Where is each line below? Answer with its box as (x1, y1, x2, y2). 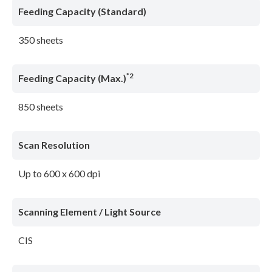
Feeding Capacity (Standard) (18, 5, 146, 18)
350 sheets (18, 34, 63, 46)
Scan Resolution (18, 139, 90, 151)
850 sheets (18, 101, 63, 113)
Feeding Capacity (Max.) (18, 72, 126, 84)
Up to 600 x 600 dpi (18, 168, 100, 180)
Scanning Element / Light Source (18, 206, 161, 218)
